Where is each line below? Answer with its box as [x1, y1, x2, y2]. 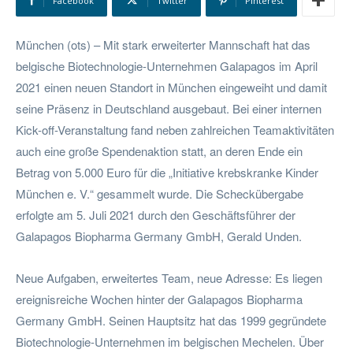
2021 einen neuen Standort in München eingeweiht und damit [16, 78, 327, 95]
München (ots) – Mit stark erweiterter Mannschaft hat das [16, 35, 310, 53]
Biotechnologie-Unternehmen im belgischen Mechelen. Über [16, 333, 324, 350]
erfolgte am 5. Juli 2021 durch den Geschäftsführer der [16, 206, 295, 223]
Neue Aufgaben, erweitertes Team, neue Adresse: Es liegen [16, 269, 322, 286]
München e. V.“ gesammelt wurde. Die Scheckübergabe [16, 184, 303, 202]
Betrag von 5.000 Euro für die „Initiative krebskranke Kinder [16, 163, 318, 180]
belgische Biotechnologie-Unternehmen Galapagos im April [16, 57, 318, 74]
